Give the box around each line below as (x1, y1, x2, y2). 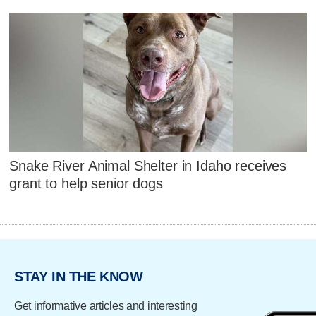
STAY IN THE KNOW (14, 269, 143, 285)
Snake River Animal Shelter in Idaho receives (9, 158, 287, 174)
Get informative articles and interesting (14, 299, 197, 312)
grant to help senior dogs (9, 176, 163, 192)
